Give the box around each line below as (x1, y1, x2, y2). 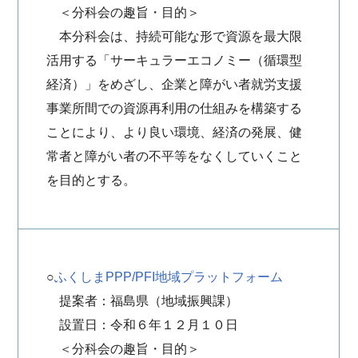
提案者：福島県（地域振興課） (46, 294, 239, 308)
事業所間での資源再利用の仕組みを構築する (46, 101, 303, 115)
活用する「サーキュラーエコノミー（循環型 (46, 54, 303, 67)
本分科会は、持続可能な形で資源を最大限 (46, 30, 303, 43)
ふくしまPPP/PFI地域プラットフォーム (54, 270, 284, 284)
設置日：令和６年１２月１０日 (46, 318, 239, 332)
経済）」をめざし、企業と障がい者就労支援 (46, 78, 303, 91)
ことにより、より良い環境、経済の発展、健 (46, 125, 303, 139)
